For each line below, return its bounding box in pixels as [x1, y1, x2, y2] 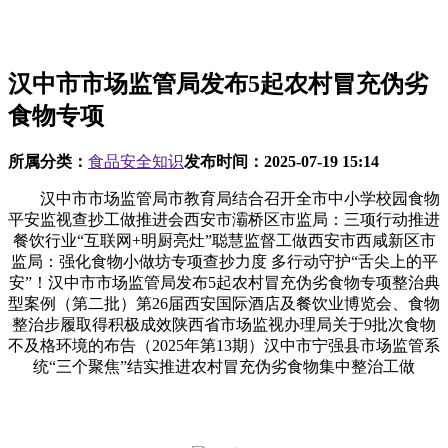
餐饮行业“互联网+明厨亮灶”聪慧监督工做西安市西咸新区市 [12, 231, 436, 249]
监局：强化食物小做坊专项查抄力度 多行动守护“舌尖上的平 [10, 252, 438, 270]
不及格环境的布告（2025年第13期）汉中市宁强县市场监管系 [8, 336, 440, 354]
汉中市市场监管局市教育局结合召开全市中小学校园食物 [8, 189, 440, 207]
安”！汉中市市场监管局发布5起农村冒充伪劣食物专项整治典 [8, 273, 440, 291]
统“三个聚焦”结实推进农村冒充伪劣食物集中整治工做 [33, 357, 415, 375]
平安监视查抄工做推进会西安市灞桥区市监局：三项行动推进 [8, 210, 440, 228]
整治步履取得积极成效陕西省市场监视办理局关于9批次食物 [12, 315, 436, 333]
